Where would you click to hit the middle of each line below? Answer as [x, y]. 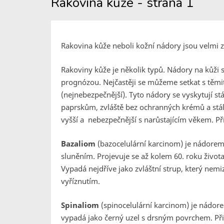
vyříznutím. [80, 181]
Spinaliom [81, 205]
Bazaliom [79, 143]
